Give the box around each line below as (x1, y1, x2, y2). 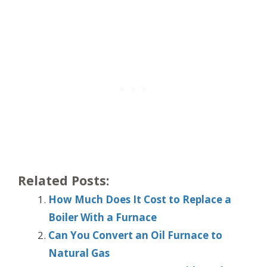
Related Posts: (18, 172, 109, 190)
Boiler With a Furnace (48, 210, 157, 225)
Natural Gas (48, 246, 110, 260)
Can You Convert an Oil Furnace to (48, 228, 222, 243)
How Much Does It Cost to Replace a (48, 193, 231, 207)
